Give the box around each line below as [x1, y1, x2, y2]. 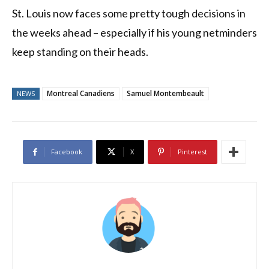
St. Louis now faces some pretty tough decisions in [12, 7, 246, 20]
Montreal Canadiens [47, 88, 115, 99]
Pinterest [178, 147, 207, 157]
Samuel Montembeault [127, 88, 204, 99]
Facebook [51, 147, 82, 157]
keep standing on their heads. [12, 45, 148, 59]
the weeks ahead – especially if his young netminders [12, 26, 257, 40]
